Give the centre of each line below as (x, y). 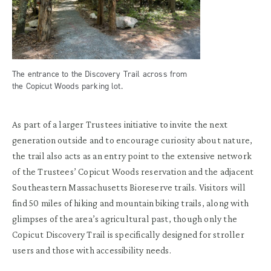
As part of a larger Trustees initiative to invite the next (120, 125)
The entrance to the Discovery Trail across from (100, 74)
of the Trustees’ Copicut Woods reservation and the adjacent (133, 172)
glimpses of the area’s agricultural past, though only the (125, 219)
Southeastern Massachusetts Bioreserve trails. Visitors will (129, 188)
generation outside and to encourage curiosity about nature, (132, 140)
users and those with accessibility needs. (92, 250)
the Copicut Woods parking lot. (67, 87)
